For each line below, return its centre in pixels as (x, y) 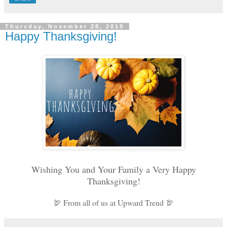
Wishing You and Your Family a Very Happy (113, 169)
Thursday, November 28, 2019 (65, 26)
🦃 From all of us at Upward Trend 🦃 (113, 203)
